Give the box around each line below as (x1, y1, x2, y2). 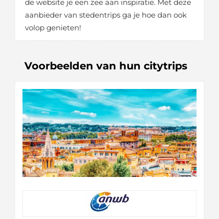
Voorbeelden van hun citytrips (24, 60, 187, 72)
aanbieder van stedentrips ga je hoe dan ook (25, 10, 187, 20)
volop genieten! (25, 23, 81, 33)
